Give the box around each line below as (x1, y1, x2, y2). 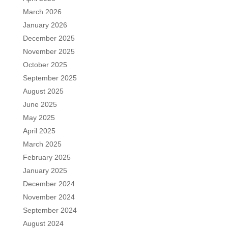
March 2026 (22, 7, 62, 16)
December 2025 (22, 34, 75, 42)
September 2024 (22, 206, 77, 214)
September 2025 (22, 73, 77, 82)
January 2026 (22, 20, 67, 29)
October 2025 (22, 60, 67, 69)
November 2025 (22, 47, 75, 55)
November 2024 (22, 192, 75, 201)
